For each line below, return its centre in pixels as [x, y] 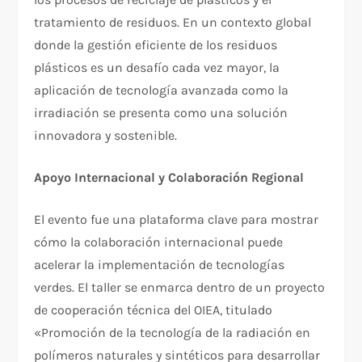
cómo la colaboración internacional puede [159, 242]
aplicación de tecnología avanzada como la [162, 90]
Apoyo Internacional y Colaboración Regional [169, 177]
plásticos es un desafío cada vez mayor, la [157, 67]
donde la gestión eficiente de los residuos [156, 44]
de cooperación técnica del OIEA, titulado [154, 309]
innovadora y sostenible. [106, 135]
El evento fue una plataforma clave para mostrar [177, 219]
